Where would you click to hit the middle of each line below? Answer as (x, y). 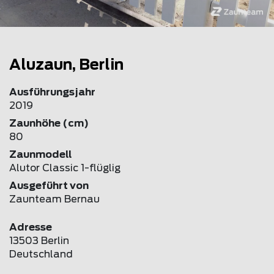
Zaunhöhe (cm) (49, 123)
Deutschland (41, 254)
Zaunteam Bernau (54, 199)
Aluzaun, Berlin (66, 65)
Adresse (31, 227)
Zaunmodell (40, 154)
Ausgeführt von (49, 186)
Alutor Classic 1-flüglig (65, 168)
